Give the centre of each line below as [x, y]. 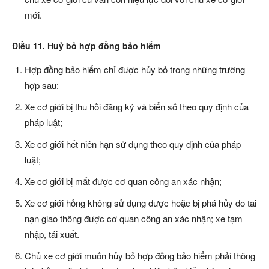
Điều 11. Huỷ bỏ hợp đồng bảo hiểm [86, 46]
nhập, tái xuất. [52, 234]
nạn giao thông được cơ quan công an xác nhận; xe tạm [134, 219]
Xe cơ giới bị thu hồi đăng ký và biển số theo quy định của [137, 107]
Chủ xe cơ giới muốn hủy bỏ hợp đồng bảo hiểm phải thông [140, 256]
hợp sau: [42, 85]
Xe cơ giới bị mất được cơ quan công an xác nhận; [123, 181]
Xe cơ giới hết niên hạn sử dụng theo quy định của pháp [133, 144]
